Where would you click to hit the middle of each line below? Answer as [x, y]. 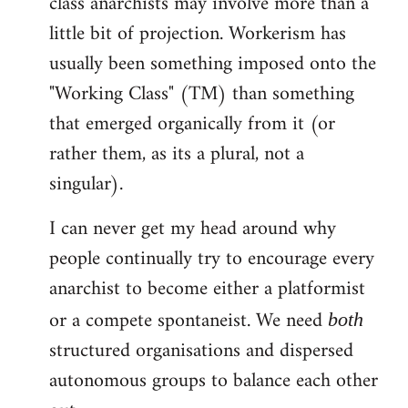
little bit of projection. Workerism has [198, 35]
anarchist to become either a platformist [207, 290]
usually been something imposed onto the [213, 65]
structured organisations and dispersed [201, 352]
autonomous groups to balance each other [214, 382]
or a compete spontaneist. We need [189, 321]
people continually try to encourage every [212, 260]
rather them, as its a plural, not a [177, 155]
